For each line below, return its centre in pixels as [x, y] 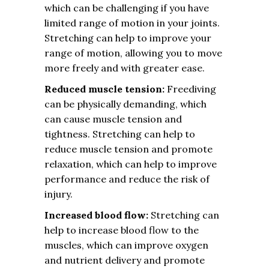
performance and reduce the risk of [127, 179]
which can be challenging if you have [127, 8]
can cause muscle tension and [113, 119]
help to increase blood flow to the [122, 230]
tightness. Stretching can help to [120, 134]
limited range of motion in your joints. [132, 23]
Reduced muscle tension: [104, 89]
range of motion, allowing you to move [133, 53]
